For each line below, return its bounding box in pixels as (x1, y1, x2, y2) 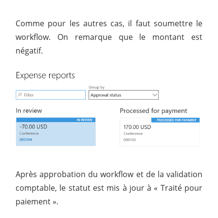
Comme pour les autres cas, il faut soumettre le (16, 18, 202, 29)
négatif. (16, 45, 43, 56)
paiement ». (16, 196, 58, 207)
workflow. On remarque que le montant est (16, 31, 202, 42)
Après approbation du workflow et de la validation (16, 168, 202, 180)
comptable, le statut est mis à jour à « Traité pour (16, 182, 202, 193)
